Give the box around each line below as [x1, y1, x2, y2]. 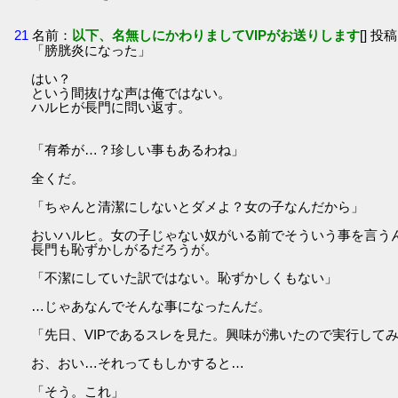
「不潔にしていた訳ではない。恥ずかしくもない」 [31, 270, 338, 286]
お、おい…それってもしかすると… [31, 355, 245, 371]
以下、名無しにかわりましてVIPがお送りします [72, 28, 361, 44]
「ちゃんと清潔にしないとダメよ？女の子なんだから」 [31, 199, 365, 215]
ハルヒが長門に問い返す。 [31, 99, 192, 115]
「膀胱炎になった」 [31, 43, 152, 59]
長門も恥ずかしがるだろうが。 [31, 242, 219, 258]
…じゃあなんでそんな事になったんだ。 [31, 298, 272, 314]
